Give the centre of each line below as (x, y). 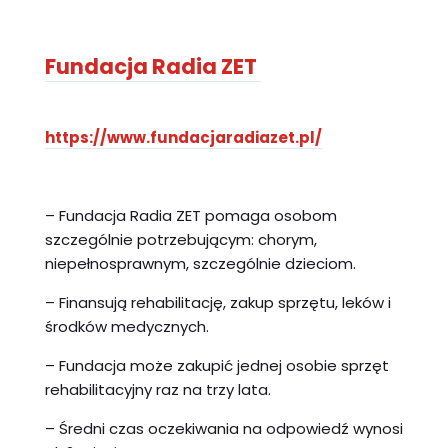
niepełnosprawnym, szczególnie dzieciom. (200, 263)
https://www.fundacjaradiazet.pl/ (183, 137)
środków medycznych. (126, 326)
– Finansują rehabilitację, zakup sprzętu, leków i (217, 302)
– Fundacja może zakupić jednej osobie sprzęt (216, 365)
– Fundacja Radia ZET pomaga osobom (190, 215)
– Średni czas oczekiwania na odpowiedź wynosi (223, 428)
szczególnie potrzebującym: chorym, (180, 239)
